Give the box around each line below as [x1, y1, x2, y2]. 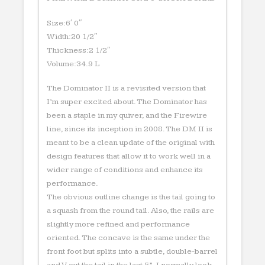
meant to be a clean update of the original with [46, 137, 215, 147]
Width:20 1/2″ [46, 31, 98, 41]
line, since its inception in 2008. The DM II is [46, 124, 212, 134]
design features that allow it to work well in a [46, 151, 211, 161]
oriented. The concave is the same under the [46, 232, 210, 243]
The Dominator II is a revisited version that [46, 83, 206, 93]
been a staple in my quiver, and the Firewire [46, 110, 207, 120]
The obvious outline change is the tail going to [46, 192, 215, 202]
